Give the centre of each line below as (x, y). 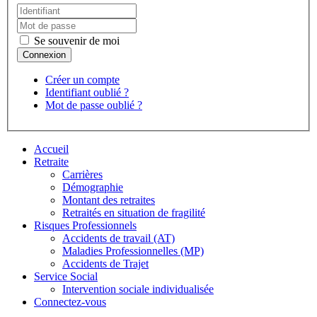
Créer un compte (82, 79)
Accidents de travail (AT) (119, 238)
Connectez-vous (70, 301)
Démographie (93, 187)
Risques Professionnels (85, 225)
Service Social (66, 276)
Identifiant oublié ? (87, 92)
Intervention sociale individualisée (138, 289)
